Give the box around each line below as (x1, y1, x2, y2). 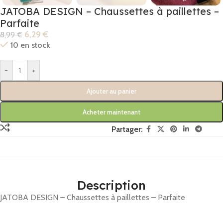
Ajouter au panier (87, 87, 136, 96)
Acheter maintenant (83, 108, 140, 116)
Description (77, 178, 146, 193)
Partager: (111, 124, 142, 134)
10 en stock (10, 40, 50, 50)
